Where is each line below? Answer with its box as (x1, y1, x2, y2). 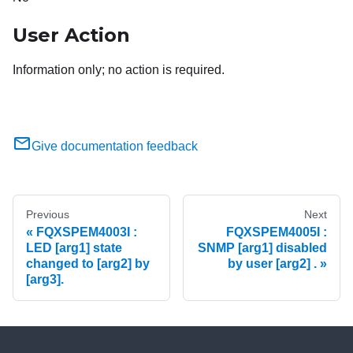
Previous (26, 208, 69, 221)
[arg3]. (26, 273, 64, 287)
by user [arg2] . (228, 257, 317, 271)
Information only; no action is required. (13, 63, 225, 77)
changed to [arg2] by (26, 257, 150, 271)
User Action (13, 24, 130, 47)
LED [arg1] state (26, 241, 122, 255)
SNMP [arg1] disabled (198, 241, 327, 255)
